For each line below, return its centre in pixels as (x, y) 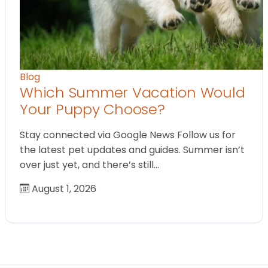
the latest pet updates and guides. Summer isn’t (132, 150)
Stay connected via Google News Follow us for (128, 135)
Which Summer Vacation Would (133, 92)
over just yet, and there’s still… (89, 165)
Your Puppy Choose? (92, 109)
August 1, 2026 (63, 188)
